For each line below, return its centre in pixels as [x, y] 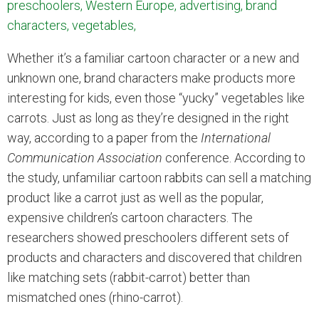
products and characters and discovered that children [155, 257]
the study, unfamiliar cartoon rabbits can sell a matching [159, 178]
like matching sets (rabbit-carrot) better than [129, 277]
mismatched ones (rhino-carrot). [95, 297]
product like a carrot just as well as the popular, [135, 198]
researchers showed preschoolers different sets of [148, 237]
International [236, 138]
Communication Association [85, 158]
